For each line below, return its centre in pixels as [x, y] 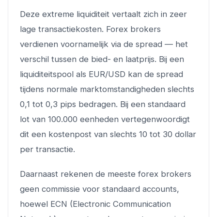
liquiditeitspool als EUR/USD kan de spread [101, 74]
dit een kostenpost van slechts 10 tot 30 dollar [108, 134]
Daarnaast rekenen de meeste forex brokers [106, 174]
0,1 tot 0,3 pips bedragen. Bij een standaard [103, 104]
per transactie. [47, 149]
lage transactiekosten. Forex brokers [90, 29]
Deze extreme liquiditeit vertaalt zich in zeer [103, 14]
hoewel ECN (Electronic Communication [95, 204]
